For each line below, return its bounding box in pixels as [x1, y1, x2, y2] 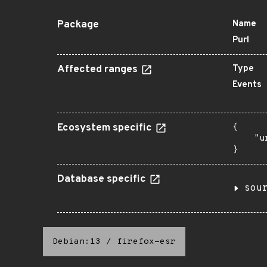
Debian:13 [52, 237, 101, 247]
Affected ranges [57, 63, 140, 76]
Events [232, 79, 262, 91]
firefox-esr [117, 237, 176, 247]
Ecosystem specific [57, 122, 154, 135]
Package [57, 18, 99, 32]
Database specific [57, 173, 148, 186]
